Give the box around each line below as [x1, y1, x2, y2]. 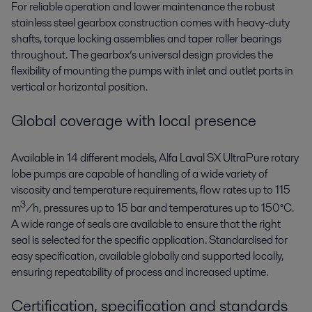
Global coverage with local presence [11, 109, 256, 132]
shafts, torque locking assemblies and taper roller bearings [11, 31, 281, 47]
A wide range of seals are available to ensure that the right [11, 216, 281, 233]
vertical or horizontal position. [11, 79, 148, 95]
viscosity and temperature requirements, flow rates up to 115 [11, 182, 290, 198]
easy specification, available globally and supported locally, [11, 248, 283, 265]
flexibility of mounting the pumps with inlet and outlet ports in [11, 63, 293, 79]
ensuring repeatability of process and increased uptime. [11, 264, 268, 281]
